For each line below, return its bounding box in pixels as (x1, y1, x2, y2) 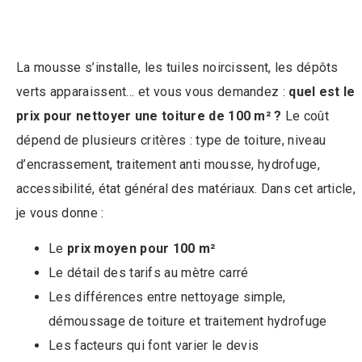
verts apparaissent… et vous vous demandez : (16, 83, 289, 99)
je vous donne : (16, 204, 104, 221)
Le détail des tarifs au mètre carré (48, 265, 249, 281)
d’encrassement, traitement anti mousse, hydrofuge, (16, 156, 320, 172)
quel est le (288, 83, 356, 99)
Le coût (281, 107, 330, 124)
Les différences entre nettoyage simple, (48, 289, 286, 305)
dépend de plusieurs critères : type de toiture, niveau (16, 132, 326, 148)
